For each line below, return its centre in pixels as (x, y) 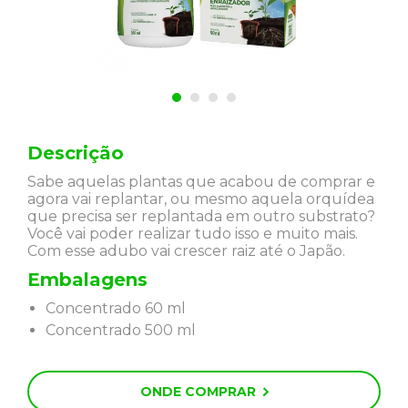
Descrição (76, 153)
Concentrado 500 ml (121, 331)
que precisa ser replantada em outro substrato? (201, 217)
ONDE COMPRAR (198, 392)
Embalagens (87, 280)
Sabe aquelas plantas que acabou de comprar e (201, 182)
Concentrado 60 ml (116, 309)
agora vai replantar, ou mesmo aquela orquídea (201, 199)
